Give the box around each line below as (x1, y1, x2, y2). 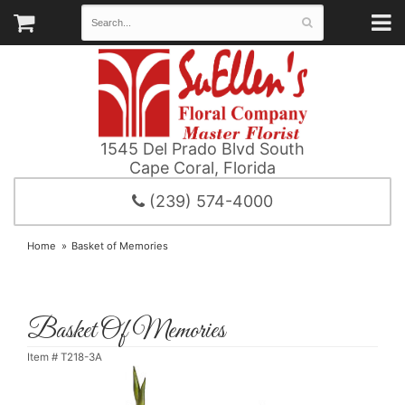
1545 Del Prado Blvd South (100, 139, 305, 159)
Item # (27, 351, 61, 364)
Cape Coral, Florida (129, 158, 276, 178)
